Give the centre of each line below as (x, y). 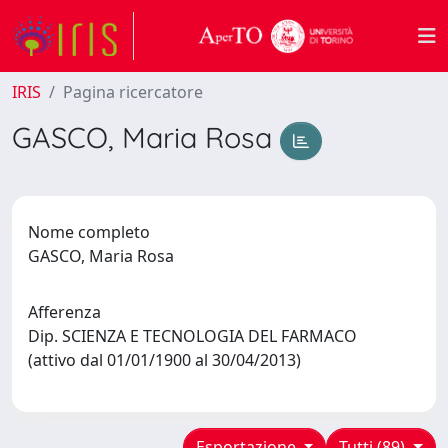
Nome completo (89, 231)
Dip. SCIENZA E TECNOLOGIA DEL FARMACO (192, 335)
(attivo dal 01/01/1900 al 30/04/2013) (168, 359)
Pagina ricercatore (133, 92)
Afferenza (64, 311)
